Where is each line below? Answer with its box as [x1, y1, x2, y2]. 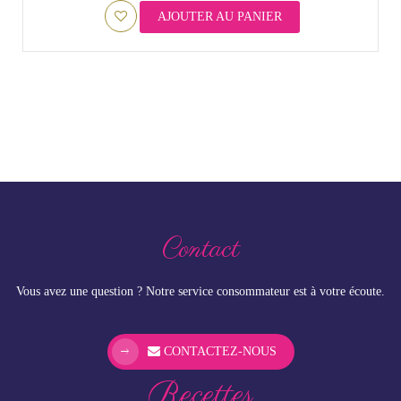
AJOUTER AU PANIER [157, 10, 282, 24]
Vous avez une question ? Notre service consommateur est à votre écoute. [16, 285, 385, 299]
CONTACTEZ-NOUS [159, 345, 277, 359]
